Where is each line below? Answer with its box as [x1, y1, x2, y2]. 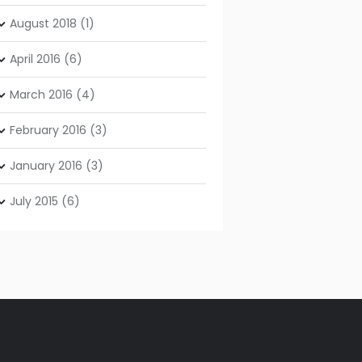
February [10, 122, 63, 139]
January [10, 158, 59, 175]
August [10, 15, 53, 32]
